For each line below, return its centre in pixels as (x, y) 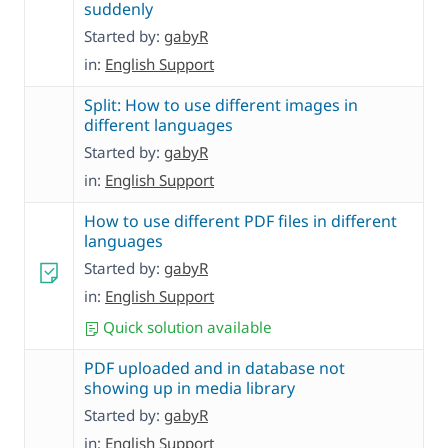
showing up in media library (189, 388)
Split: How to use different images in (221, 105)
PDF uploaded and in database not (214, 368)
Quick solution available (185, 327)
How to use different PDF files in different (240, 221)
